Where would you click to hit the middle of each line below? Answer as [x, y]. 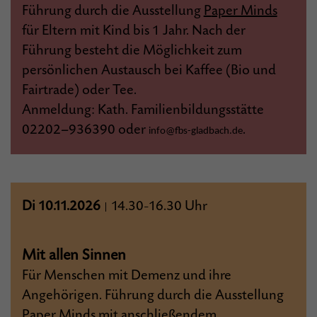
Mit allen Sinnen [74, 255]
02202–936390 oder [85, 130]
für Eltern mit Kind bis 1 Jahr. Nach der [133, 31]
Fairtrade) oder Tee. [79, 90]
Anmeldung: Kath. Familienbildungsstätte [143, 110]
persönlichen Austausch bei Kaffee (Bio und [149, 70]
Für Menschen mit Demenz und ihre [126, 276]
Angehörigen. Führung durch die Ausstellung [152, 295]
